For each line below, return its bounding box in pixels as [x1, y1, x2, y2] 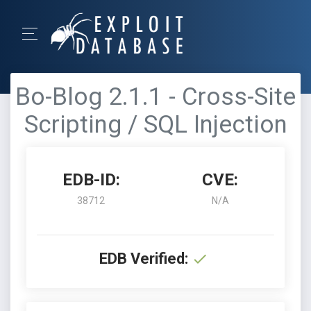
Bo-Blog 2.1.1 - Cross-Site [15, 83, 296, 111]
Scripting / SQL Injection [24, 110, 287, 139]
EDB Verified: [99, 250, 188, 267]
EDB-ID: [62, 170, 120, 190]
